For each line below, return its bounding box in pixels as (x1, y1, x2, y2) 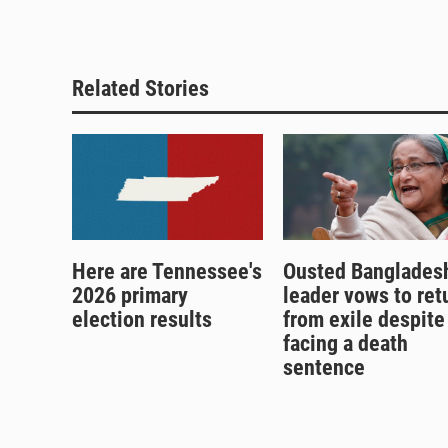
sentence (282, 355, 365, 381)
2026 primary (72, 283, 188, 309)
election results (72, 307, 212, 333)
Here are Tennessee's (72, 259, 262, 285)
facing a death (282, 331, 408, 357)
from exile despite (282, 307, 445, 333)
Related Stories (72, 76, 209, 101)
